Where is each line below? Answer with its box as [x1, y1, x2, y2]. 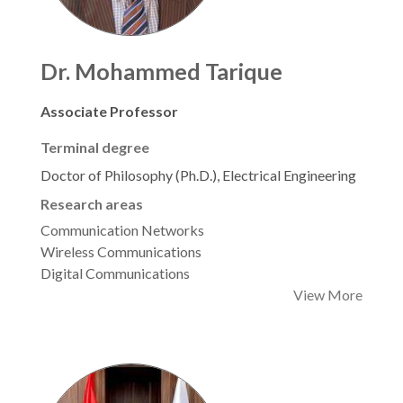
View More [293, 286, 363, 304]
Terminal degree [40, 139, 149, 157]
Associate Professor [40, 103, 178, 121]
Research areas [40, 195, 143, 213]
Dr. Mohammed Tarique [40, 58, 282, 85]
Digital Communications [40, 264, 190, 282]
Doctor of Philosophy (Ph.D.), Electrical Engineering [40, 166, 356, 184]
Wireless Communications [40, 243, 201, 261]
